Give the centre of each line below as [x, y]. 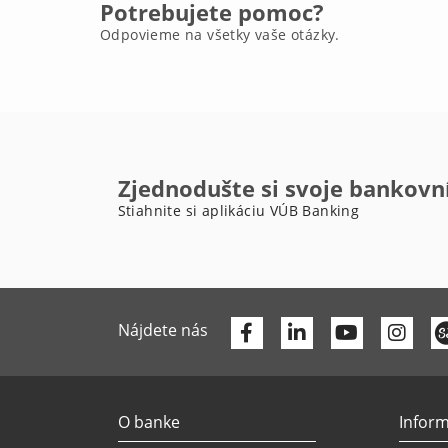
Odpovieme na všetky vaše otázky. [220, 34]
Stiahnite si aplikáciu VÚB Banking [238, 210]
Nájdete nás [162, 330]
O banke [148, 422]
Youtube [396, 332]
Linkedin [343, 332]
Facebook [297, 332]
